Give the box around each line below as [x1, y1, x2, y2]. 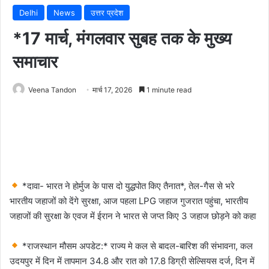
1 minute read [145, 85, 192, 94]
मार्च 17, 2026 [92, 85, 132, 94]
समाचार [13, 51, 58, 72]
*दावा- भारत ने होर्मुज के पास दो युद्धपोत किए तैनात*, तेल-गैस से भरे [20, 180, 235, 192]
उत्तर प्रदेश [91, 7, 123, 17]
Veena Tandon [28, 85, 76, 94]
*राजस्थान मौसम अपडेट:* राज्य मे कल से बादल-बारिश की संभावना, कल [20, 240, 253, 252]
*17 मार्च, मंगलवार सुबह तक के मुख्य [13, 28, 232, 49]
